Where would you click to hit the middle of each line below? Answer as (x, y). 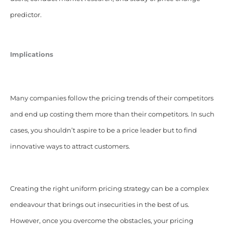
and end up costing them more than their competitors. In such (112, 115)
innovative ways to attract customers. (70, 147)
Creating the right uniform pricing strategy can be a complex (109, 189)
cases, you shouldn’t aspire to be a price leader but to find (103, 131)
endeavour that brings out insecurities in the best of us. (99, 205)
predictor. (26, 15)
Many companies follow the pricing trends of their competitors (111, 98)
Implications (31, 55)
